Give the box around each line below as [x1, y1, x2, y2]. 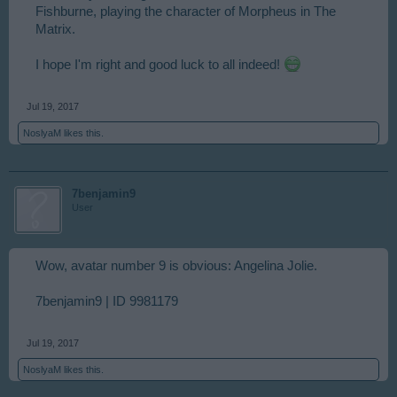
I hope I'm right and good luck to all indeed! [35, 58, 284, 72]
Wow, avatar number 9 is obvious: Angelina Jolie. [35, 259, 317, 273]
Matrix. [35, 22, 75, 36]
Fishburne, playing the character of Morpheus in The [35, 4, 336, 19]
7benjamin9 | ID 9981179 [35, 294, 178, 308]
